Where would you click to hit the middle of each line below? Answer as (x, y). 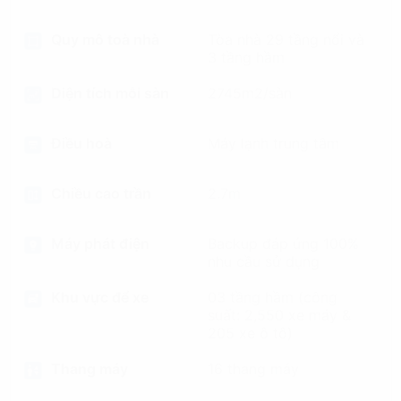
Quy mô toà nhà (105, 39)
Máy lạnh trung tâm (273, 143)
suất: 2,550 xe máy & (279, 315)
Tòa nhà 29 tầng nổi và (286, 39)
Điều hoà (81, 143)
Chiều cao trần (101, 193)
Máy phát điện (100, 243)
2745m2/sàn (250, 93)
